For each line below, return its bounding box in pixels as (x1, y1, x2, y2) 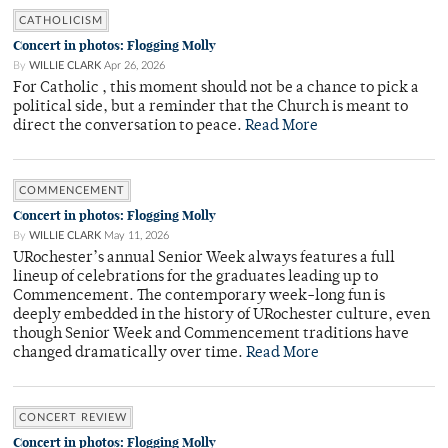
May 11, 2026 (104, 230, 169, 242)
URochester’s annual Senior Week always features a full (13, 251, 395, 267)
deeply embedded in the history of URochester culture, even (13, 308, 430, 324)
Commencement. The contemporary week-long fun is (13, 289, 385, 305)
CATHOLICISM (19, 15, 103, 27)
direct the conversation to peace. (13, 119, 245, 135)
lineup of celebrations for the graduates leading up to (13, 270, 378, 286)
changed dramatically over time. (13, 346, 246, 362)
